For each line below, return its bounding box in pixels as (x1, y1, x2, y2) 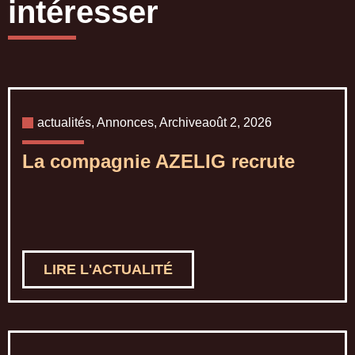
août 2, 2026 (202, 116, 272, 130)
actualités (37, 116, 91, 130)
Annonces (97, 116, 154, 130)
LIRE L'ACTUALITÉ (44, 261, 173, 278)
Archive (159, 116, 202, 130)
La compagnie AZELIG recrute (22, 151, 295, 173)
